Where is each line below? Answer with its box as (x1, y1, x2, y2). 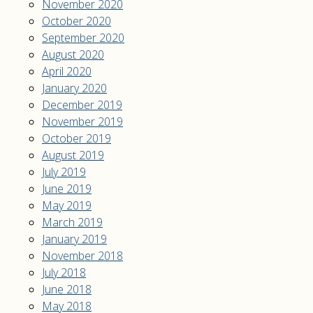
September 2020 (42, 30, 124, 45)
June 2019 (42, 181, 92, 196)
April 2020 (42, 64, 92, 79)
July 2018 (42, 265, 86, 280)
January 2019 (42, 231, 107, 247)
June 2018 (42, 282, 92, 297)
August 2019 (42, 147, 104, 163)
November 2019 (42, 114, 123, 129)
